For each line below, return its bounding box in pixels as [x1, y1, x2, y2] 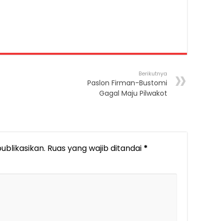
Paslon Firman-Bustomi [87, 78, 167, 88]
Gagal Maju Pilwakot [99, 88, 167, 99]
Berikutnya [139, 70, 167, 78]
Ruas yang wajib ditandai [47, 143, 144, 154]
